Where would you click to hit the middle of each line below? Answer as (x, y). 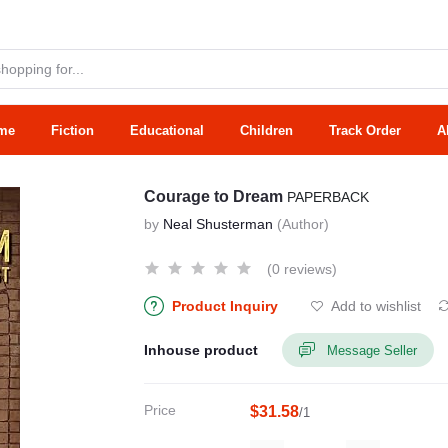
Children (266, 130)
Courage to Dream (215, 196)
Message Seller (372, 350)
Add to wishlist (375, 306)
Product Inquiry (225, 306)
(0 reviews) (302, 269)
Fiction (72, 130)
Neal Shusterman (218, 224)
